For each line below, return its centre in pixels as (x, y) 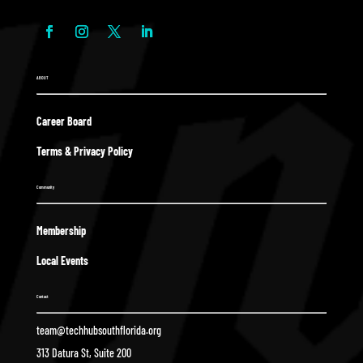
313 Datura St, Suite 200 (83, 353)
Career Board (64, 121)
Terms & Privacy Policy (84, 151)
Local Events (62, 261)
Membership (61, 231)
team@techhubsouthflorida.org (98, 330)
